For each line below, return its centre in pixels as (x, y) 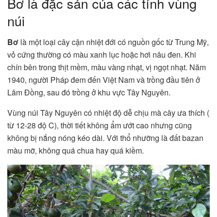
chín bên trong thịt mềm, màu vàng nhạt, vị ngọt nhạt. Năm (107, 67)
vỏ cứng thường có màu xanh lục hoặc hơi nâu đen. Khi (102, 55)
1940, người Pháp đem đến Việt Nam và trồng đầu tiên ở (104, 80)
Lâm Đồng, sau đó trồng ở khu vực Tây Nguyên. (90, 93)
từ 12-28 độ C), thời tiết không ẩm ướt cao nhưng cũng (100, 125)
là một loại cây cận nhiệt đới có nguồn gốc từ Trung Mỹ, (115, 42)
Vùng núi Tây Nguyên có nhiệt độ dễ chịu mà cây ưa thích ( (108, 113)
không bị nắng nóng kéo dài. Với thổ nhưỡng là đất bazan (105, 138)
